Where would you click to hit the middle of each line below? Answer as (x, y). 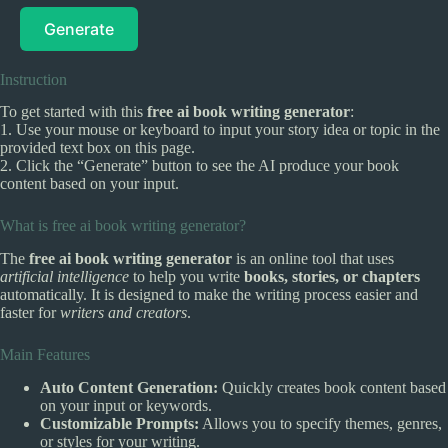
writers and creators (123, 313)
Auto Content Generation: (129, 388)
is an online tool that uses (313, 259)
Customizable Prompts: (119, 424)
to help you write (186, 277)
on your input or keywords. (126, 406)
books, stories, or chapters (332, 277)
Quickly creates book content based (332, 388)
